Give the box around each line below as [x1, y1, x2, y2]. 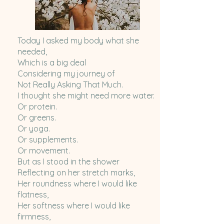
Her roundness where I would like [17, 178, 137, 189]
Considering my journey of [17, 68, 117, 79]
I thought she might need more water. [17, 90, 156, 101]
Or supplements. [17, 134, 80, 145]
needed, [17, 46, 49, 57]
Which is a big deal [17, 57, 88, 68]
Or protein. [17, 101, 59, 112]
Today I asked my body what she [17, 35, 139, 46]
